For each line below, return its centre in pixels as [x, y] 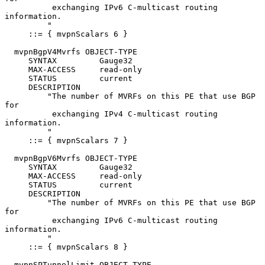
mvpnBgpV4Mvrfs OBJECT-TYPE [9, 51]
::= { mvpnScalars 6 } [17, 34]
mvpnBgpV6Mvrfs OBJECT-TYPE [9, 158]
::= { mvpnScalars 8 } [17, 247]
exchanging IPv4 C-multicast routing [28, 114]
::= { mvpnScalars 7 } [17, 140]
